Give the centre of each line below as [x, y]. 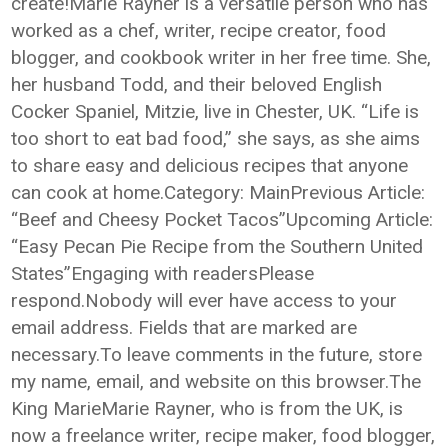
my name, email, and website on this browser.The [216, 381]
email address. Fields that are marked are [184, 327]
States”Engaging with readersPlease [163, 273]
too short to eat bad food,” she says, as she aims [216, 138]
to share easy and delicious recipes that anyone [210, 165]
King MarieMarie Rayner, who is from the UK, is [207, 408]
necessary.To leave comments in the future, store [217, 354]
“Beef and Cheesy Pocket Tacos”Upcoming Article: [222, 219]
